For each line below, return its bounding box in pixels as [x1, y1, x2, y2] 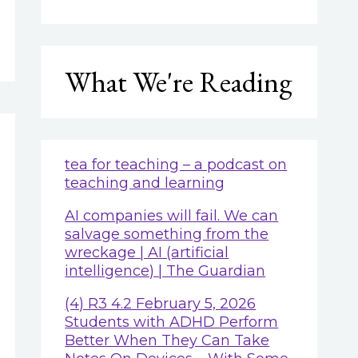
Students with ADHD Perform [65, 312, 279, 331]
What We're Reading [65, 62, 292, 101]
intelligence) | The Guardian [65, 261, 266, 280]
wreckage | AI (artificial [65, 243, 229, 261]
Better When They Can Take [65, 331, 270, 349]
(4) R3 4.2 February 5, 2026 [65, 294, 257, 312]
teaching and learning [65, 173, 225, 192]
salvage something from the [65, 225, 269, 243]
